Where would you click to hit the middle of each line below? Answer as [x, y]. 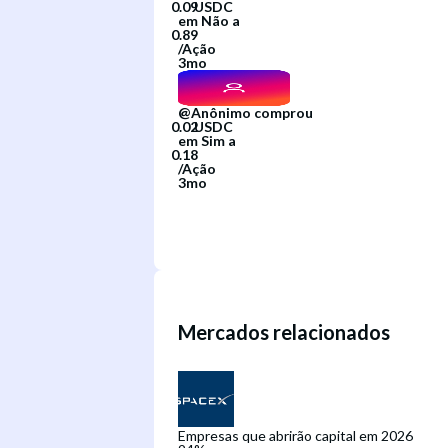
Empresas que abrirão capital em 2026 [295, 435]
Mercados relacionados [284, 332]
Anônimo [221, 112]
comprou [283, 112]
